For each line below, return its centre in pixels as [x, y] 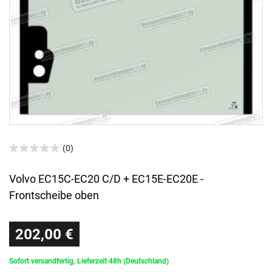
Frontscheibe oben [54, 195]
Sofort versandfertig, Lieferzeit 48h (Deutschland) [89, 261]
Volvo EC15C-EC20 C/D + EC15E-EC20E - [106, 179]
